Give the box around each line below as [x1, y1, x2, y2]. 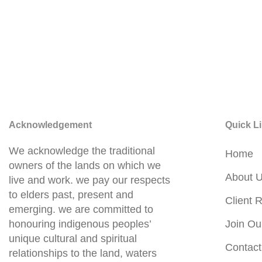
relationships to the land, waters [9, 247, 157, 260]
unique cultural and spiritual [9, 233, 137, 245]
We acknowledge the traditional [9, 145, 155, 157]
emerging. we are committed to [9, 204, 153, 216]
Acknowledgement [9, 120, 92, 130]
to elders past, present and [9, 189, 133, 201]
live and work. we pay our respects [9, 174, 170, 187]
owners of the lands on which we [9, 160, 161, 172]
